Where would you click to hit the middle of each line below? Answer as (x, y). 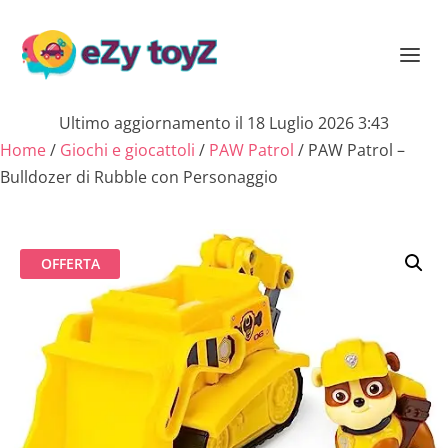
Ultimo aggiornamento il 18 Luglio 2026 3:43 (224, 123)
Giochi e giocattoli (127, 150)
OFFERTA (70, 263)
